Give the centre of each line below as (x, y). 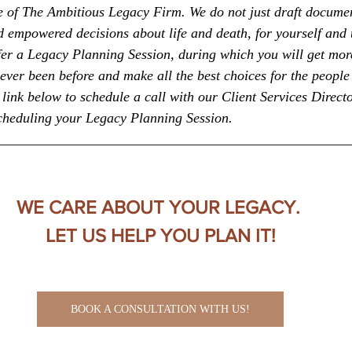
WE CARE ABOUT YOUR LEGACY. (160, 207)
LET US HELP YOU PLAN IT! (160, 236)
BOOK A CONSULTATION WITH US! (160, 310)
